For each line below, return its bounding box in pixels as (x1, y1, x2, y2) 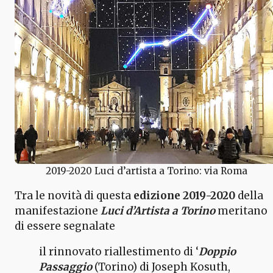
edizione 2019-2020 (133, 188, 235, 202)
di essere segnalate (15, 219, 115, 233)
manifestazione (15, 204, 101, 218)
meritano (215, 204, 268, 218)
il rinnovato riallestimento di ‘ (39, 244, 199, 258)
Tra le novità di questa (15, 188, 133, 202)
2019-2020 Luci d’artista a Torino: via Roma (45, 165, 247, 177)
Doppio (199, 244, 236, 258)
